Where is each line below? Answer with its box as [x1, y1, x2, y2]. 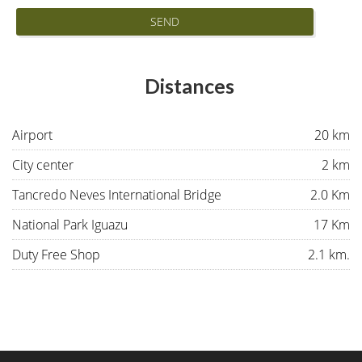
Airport [12, 126, 53, 144]
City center [12, 156, 74, 174]
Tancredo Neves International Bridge [12, 186, 221, 204]
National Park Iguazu [12, 216, 128, 234]
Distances [144, 74, 234, 98]
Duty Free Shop [12, 246, 100, 263]
